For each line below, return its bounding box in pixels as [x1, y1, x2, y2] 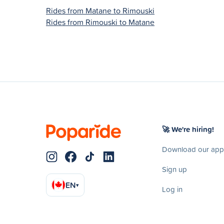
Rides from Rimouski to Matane [46, 16, 154, 27]
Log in [162, 183, 182, 194]
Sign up [162, 163, 187, 174]
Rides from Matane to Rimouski [46, 4, 154, 16]
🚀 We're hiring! [162, 123, 214, 134]
